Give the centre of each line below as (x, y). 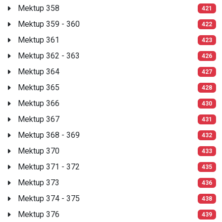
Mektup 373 (39, 182)
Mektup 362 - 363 (49, 55)
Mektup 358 (39, 8)
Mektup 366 (39, 103)
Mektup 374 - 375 (49, 198)
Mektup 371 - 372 (49, 166)
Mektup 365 (39, 87)
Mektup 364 (39, 71)
